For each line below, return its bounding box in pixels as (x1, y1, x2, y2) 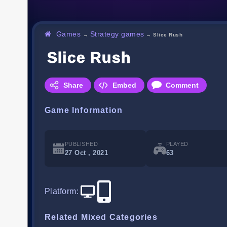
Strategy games (90, 30, 144, 39)
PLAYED (166, 141, 188, 147)
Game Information (45, 106, 123, 115)
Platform (45, 187, 77, 196)
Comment (166, 81, 199, 90)
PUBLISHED (65, 141, 98, 147)
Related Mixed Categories (45, 213, 158, 222)
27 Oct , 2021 (65, 149, 108, 157)
